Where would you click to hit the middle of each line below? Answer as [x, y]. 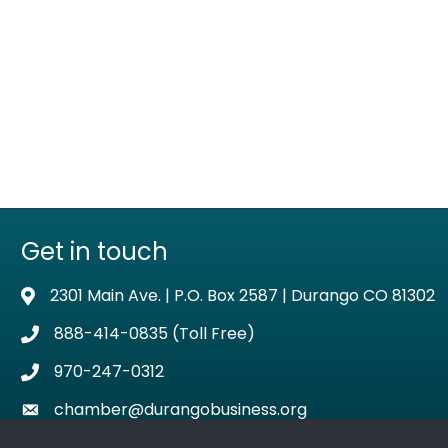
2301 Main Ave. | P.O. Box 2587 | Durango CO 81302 [243, 295]
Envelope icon [75, 411]
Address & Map [80, 297]
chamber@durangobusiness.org [181, 409]
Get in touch [95, 251]
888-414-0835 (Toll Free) [155, 333]
